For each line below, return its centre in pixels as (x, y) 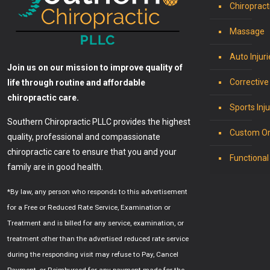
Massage (247, 31)
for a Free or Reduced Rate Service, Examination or (89, 207)
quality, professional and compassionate (84, 137)
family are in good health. (55, 167)
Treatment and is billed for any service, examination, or (96, 223)
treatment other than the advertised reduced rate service (98, 239)
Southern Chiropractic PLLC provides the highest (99, 122)
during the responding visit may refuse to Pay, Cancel (93, 254)
